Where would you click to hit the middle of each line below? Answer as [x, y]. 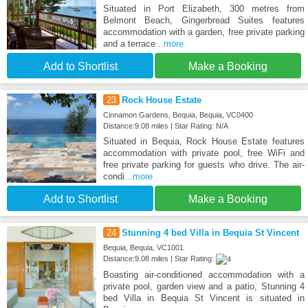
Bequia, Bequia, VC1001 [143, 248]
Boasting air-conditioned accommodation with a [203, 275]
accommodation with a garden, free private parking [203, 32]
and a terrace [129, 44]
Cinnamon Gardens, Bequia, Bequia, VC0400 [178, 115]
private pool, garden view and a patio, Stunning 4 [203, 287]
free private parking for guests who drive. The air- [203, 165]
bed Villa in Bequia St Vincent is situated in [203, 298]
